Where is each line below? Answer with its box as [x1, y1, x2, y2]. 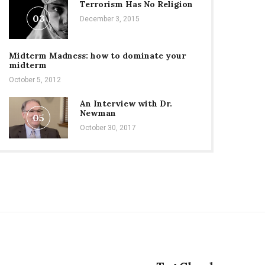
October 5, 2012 [9, 76, 61, 84]
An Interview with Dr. [80, 98, 172, 109]
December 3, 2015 [80, 15, 140, 23]
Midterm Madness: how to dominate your [9, 50, 186, 61]
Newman [80, 108, 116, 118]
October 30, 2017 [80, 124, 136, 132]
